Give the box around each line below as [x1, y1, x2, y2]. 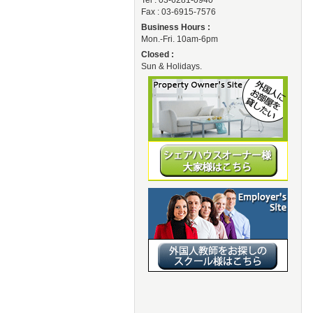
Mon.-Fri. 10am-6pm [141, 34, 218, 45]
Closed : [141, 50, 174, 60]
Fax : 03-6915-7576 [141, 7, 216, 17]
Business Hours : [141, 22, 210, 33]
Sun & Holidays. [141, 61, 202, 72]
